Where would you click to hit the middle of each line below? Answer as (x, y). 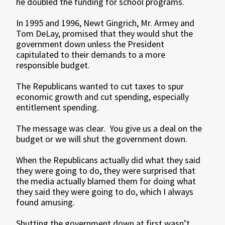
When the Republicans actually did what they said (108, 160)
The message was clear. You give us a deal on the (109, 128)
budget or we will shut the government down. (102, 139)
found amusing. (46, 202)
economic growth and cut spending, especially (103, 97)
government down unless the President (90, 44)
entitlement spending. (58, 107)
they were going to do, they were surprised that (106, 171)
